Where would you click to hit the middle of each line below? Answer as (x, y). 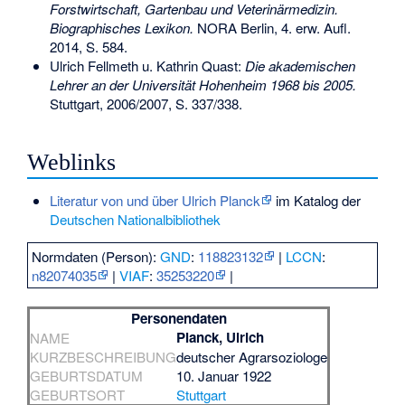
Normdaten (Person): (96, 256)
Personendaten (179, 319)
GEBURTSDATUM (87, 376)
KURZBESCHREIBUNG (104, 357)
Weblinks (72, 162)
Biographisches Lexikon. (121, 27)
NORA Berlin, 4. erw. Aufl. (272, 27)
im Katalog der (316, 200)
